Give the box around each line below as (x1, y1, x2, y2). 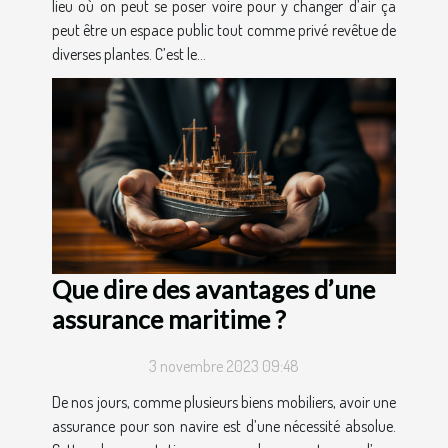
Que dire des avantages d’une (52, 274, 375, 305)
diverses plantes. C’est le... (52, 43, 206, 64)
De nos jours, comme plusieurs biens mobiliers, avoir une (52, 392, 396, 413)
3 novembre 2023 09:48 (149, 356, 299, 377)
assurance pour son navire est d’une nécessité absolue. (52, 416, 396, 437)
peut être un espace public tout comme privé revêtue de (52, 19, 396, 40)
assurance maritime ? (52, 304, 286, 335)
